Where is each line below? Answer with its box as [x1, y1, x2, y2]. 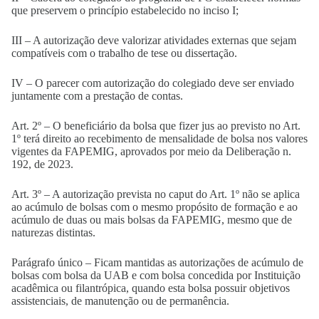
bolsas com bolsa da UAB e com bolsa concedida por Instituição [11, 269, 300, 281]
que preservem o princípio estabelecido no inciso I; [11, 4, 241, 16]
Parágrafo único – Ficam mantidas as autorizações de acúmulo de [11, 256, 303, 268]
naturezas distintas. [11, 226, 98, 239]
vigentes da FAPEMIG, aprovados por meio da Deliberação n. [11, 145, 291, 157]
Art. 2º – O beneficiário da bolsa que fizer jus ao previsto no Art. [11, 120, 300, 132]
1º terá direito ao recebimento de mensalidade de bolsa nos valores [11, 132, 308, 145]
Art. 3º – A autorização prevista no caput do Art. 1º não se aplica [11, 188, 300, 200]
